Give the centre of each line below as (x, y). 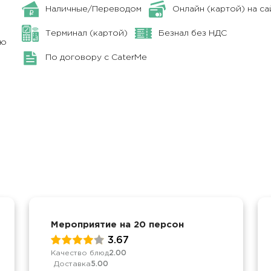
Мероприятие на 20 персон (117, 225)
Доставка (72, 264)
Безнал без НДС (193, 33)
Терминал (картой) (87, 33)
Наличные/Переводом (94, 9)
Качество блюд (80, 253)
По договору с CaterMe (96, 58)
